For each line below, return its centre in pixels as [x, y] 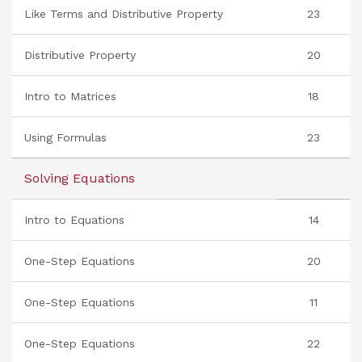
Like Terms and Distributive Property [124, 14]
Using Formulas [65, 137]
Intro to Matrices [70, 96]
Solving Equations [80, 178]
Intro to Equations [74, 220]
